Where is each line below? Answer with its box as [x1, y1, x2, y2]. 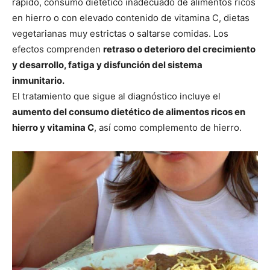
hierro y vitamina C [12, 122, 94, 134]
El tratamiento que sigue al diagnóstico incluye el [12, 90, 221, 102]
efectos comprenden [12, 43, 103, 55]
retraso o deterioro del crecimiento [103, 43, 256, 55]
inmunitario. [12, 75, 66, 87]
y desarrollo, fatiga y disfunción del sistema [12, 59, 202, 71]
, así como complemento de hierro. [94, 122, 242, 134]
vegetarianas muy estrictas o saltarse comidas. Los [12, 28, 228, 40]
